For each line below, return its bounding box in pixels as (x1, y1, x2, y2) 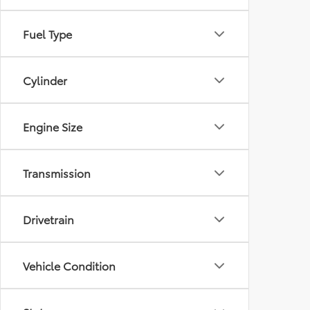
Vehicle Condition (23, 257, 116, 274)
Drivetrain (23, 211, 74, 228)
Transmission (23, 165, 91, 181)
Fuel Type (23, 26, 72, 42)
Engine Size (23, 118, 82, 135)
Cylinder (23, 72, 67, 89)
